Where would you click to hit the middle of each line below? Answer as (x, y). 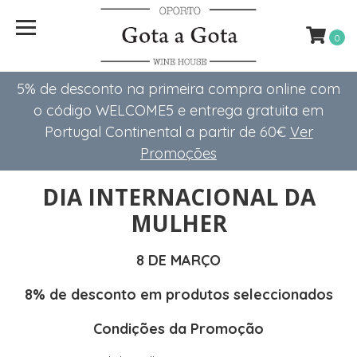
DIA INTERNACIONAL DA (178, 197)
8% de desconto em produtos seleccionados (178, 294)
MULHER (178, 223)
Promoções (178, 153)
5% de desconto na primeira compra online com (178, 89)
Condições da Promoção (178, 329)
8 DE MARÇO (178, 260)
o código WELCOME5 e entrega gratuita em (178, 110)
